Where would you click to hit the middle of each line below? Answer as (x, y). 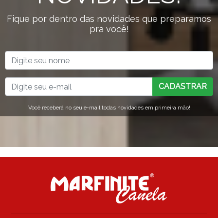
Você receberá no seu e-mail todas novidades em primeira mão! (109, 108)
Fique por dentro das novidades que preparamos (109, 19)
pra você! (109, 29)
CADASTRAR (183, 86)
